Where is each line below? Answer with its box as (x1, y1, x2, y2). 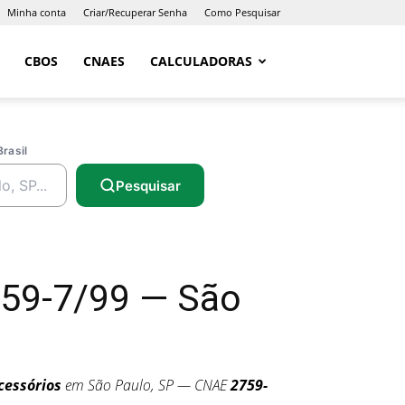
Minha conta (7, 5, 66, 19)
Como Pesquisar (204, 5, 280, 19)
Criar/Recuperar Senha (83, 5, 187, 19)
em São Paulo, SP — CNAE (61, 375, 231, 395)
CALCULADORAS (150, 52, 252, 70)
